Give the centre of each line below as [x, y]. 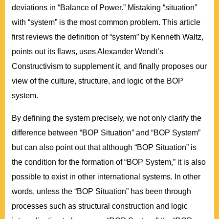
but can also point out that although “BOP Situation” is [104, 147]
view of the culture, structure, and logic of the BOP [98, 81]
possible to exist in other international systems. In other [106, 177]
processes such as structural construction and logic [100, 206]
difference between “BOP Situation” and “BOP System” [106, 133]
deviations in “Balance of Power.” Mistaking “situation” [104, 8]
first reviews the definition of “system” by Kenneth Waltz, [108, 37]
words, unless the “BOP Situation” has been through [101, 191]
